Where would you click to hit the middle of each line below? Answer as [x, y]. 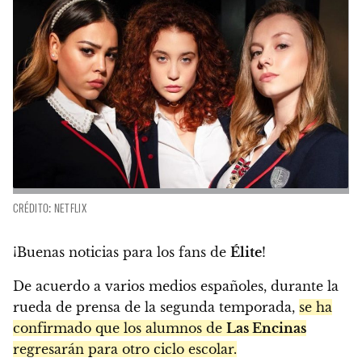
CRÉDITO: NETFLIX [50, 207]
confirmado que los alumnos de [120, 328]
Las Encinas [266, 328]
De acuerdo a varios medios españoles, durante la [176, 286]
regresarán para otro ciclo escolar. [125, 349]
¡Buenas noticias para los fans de [122, 252]
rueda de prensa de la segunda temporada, [156, 307]
